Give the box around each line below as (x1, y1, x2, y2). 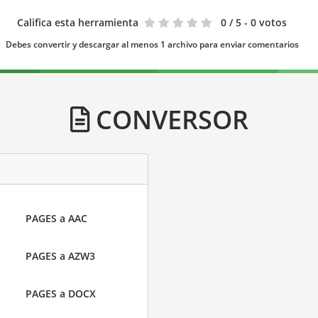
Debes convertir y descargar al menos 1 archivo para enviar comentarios (5, 38, 299, 50)
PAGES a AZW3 (25, 249, 95, 263)
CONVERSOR (89, 102, 248, 137)
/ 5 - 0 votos (229, 16, 287, 29)
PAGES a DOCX (25, 287, 96, 300)
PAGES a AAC (25, 212, 87, 225)
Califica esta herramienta (17, 16, 138, 29)
